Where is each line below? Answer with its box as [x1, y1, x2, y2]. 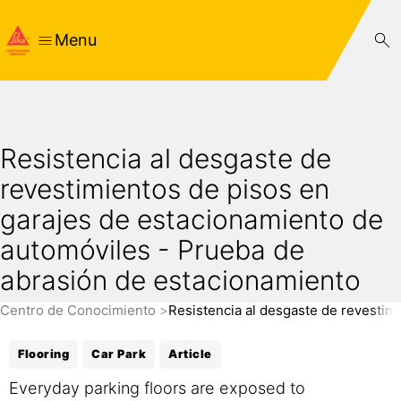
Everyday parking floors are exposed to [9, 378, 305, 397]
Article [168, 347, 212, 361]
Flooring [18, 347, 69, 361]
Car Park [91, 347, 146, 361]
